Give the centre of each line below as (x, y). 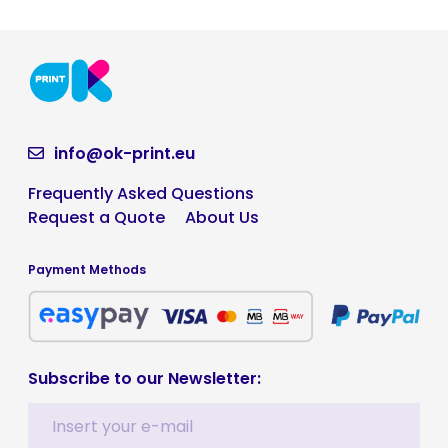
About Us (222, 218)
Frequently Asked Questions (141, 194)
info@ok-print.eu (124, 154)
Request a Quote (96, 218)
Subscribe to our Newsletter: (144, 378)
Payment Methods (87, 270)
